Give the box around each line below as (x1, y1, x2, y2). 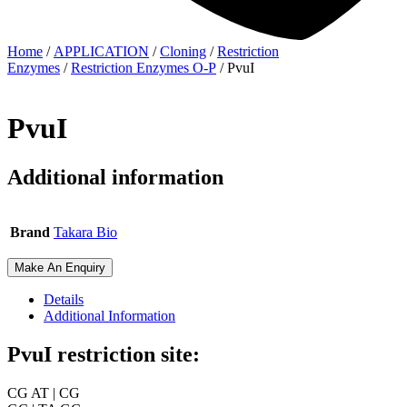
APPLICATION (54, 43, 149, 59)
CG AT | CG (7, 385, 80, 402)
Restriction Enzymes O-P (71, 59, 216, 75)
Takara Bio (54, 224, 117, 241)
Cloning (160, 43, 206, 59)
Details (44, 292, 84, 308)
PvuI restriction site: (7, 342, 200, 367)
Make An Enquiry (15, 261, 105, 275)
